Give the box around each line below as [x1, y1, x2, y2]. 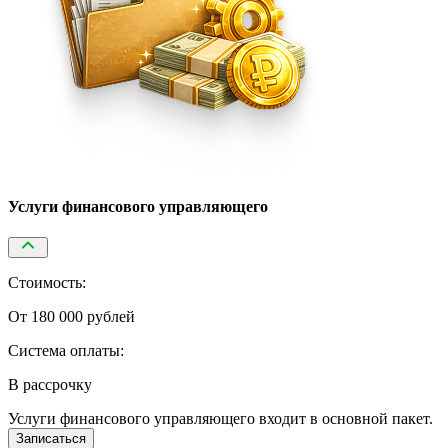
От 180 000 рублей [8, 308, 135, 326]
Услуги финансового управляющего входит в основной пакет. [8, 410, 433, 428]
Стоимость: [8, 274, 86, 292]
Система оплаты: [8, 342, 124, 360]
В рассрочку [8, 376, 92, 394]
